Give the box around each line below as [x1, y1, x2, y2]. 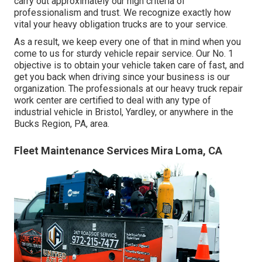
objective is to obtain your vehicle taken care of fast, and [14, 59, 244, 71]
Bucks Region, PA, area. [14, 118, 109, 129]
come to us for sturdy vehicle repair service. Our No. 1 [14, 47, 233, 59]
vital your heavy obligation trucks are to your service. [14, 18, 227, 30]
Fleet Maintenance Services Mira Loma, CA [14, 144, 222, 157]
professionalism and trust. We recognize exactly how [14, 6, 231, 18]
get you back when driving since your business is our [14, 71, 230, 82]
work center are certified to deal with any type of [14, 94, 211, 106]
